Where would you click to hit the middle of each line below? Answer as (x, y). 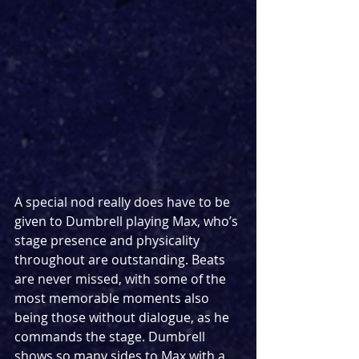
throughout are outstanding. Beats (121, 259)
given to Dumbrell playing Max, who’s (128, 221)
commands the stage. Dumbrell (111, 336)
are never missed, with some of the (122, 278)
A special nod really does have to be (124, 202)
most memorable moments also (113, 298)
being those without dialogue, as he (123, 317)
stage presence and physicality (109, 240)
